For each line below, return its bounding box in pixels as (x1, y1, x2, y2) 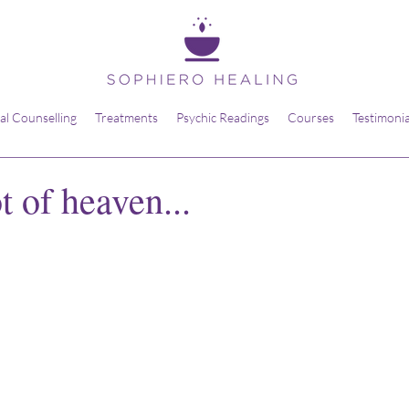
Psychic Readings (175, 110, 269, 125)
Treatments (94, 110, 158, 125)
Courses (287, 110, 334, 125)
